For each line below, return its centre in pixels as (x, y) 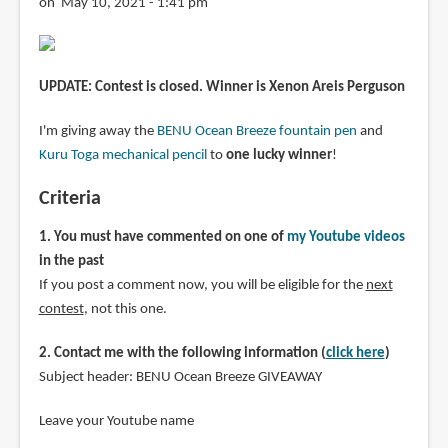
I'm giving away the (97, 131)
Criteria (69, 198)
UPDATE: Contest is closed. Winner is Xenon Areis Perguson (221, 87)
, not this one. (125, 309)
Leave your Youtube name (116, 421)
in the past (71, 261)
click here (355, 353)
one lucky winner (278, 155)
